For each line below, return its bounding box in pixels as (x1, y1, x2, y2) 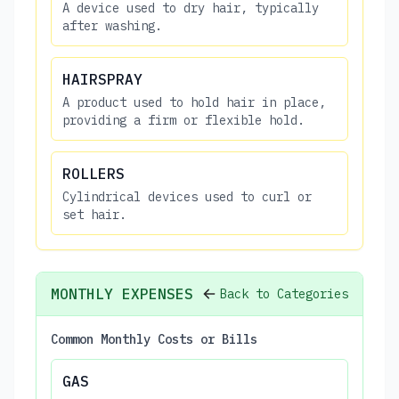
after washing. (62, 17, 162, 34)
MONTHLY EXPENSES (51, 284, 193, 303)
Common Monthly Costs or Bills (51, 330, 257, 347)
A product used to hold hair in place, (62, 94, 326, 110)
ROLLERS (62, 164, 125, 183)
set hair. (62, 206, 126, 223)
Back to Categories (220, 285, 348, 302)
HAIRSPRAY (62, 69, 142, 88)
